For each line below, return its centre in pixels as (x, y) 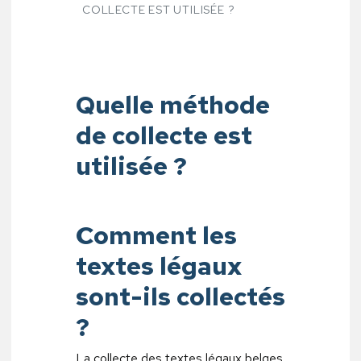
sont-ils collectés (180, 296)
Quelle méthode (173, 104)
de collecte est (164, 135)
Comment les (156, 235)
